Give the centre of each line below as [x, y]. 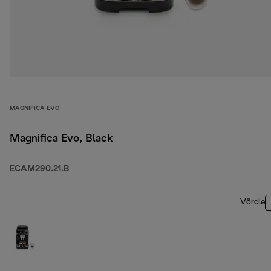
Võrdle [253, 203]
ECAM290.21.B [39, 169]
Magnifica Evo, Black [61, 139]
